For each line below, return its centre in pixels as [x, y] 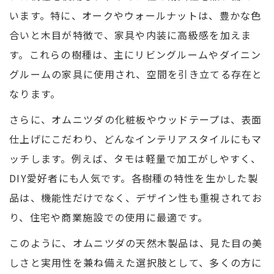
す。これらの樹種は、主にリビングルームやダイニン [135, 55]
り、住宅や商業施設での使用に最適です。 [109, 217]
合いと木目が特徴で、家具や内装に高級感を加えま [131, 35]
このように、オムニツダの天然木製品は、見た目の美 [136, 243]
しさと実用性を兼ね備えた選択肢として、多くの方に [136, 263]
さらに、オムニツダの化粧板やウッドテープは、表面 [136, 120]
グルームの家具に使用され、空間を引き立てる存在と [136, 74]
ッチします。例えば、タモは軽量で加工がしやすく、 [135, 159]
